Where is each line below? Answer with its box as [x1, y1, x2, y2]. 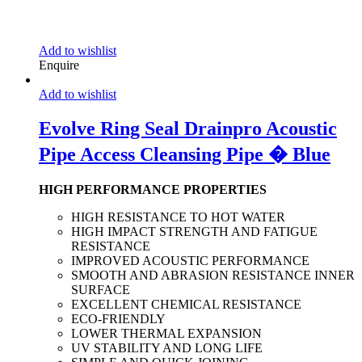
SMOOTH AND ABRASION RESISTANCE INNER [71, 268, 355, 283]
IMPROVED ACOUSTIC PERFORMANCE [71, 254, 309, 268]
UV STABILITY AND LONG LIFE [71, 341, 263, 356]
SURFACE [71, 283, 130, 297]
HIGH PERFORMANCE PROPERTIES [39, 183, 267, 197]
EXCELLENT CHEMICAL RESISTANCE [71, 297, 301, 312]
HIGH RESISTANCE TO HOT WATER [71, 210, 285, 225]
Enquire [39, 58, 79, 73]
